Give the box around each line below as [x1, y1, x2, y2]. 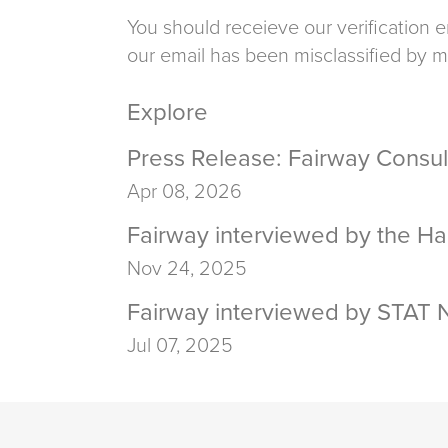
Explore [127, 97, 208, 127]
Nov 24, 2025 [127, 256, 247, 281]
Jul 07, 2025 [127, 333, 233, 358]
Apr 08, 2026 [127, 179, 242, 204]
